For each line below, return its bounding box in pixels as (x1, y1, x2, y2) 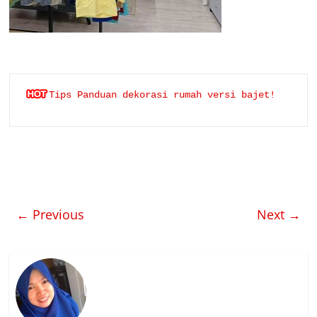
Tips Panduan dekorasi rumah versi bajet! (49, 89, 276, 100)
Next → (256, 206, 301, 223)
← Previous (16, 206, 85, 223)
